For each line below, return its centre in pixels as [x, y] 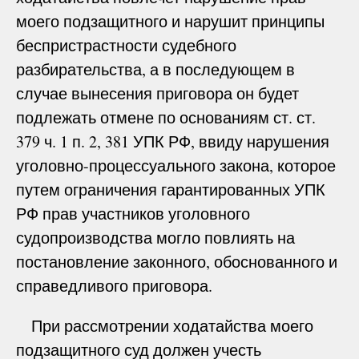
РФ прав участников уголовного [133, 213]
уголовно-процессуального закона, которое [176, 165]
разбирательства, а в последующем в [155, 69]
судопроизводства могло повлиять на [155, 237]
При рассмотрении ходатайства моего [165, 325]
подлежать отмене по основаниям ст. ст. [166, 117]
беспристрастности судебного [126, 45]
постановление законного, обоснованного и [177, 261]
